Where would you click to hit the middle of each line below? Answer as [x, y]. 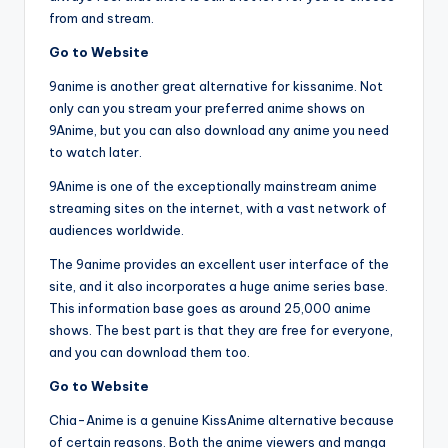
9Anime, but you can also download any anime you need [219, 130]
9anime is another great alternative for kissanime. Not [216, 86]
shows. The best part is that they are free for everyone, [221, 330]
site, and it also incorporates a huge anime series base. [218, 286]
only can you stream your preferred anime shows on [207, 108]
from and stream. [101, 18]
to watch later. [95, 152]
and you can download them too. [149, 352]
